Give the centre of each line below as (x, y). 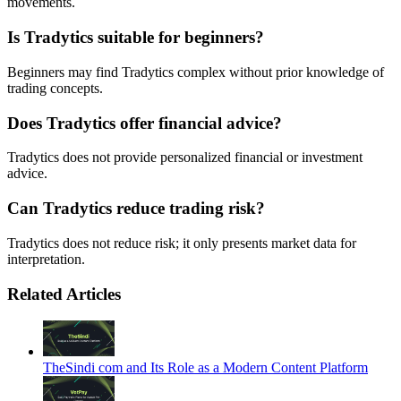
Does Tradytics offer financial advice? (145, 123)
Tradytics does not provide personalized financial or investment (185, 158)
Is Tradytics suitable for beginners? (136, 38)
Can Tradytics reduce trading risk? (136, 209)
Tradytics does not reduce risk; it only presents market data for (182, 243)
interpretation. (46, 259)
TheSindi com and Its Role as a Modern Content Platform (205, 368)
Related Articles (64, 294)
